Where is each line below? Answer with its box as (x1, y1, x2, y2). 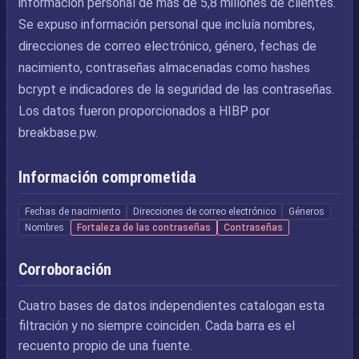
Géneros (288, 206, 325, 217)
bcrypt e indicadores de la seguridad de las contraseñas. (18, 82, 334, 97)
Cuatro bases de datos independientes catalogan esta (18, 298, 325, 313)
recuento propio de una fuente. (18, 338, 192, 353)
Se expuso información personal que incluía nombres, (18, 17, 315, 32)
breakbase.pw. (18, 125, 98, 140)
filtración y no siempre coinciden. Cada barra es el (18, 318, 295, 333)
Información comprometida (18, 167, 196, 187)
